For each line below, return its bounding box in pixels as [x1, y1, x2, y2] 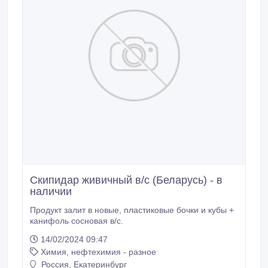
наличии [30, 185, 72, 197]
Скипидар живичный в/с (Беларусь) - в [30, 174, 223, 186]
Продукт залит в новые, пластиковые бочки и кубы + [30, 205, 124, 215]
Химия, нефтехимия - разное [41, 247, 156, 257]
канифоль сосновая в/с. [30, 216, 123, 226]
